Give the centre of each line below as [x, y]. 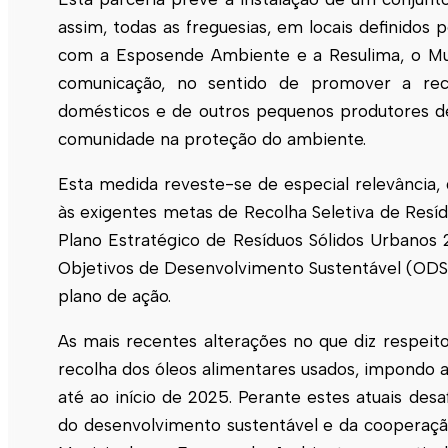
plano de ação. [114, 295]
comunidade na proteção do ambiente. [212, 138]
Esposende [159, 54]
